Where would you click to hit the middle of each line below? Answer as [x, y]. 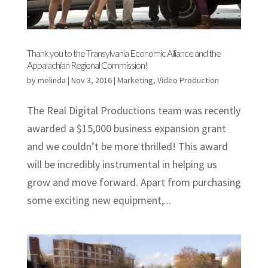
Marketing [135, 80]
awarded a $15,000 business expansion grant [126, 129]
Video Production [188, 80]
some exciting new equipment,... [99, 200]
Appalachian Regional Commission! [87, 65]
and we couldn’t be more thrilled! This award [127, 147]
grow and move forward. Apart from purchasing [134, 182]
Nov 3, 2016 [91, 80]
